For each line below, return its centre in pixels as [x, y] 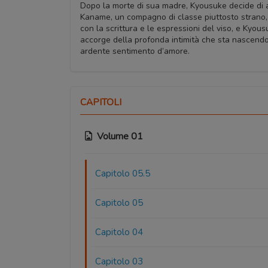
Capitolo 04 [119, 232]
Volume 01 [120, 137]
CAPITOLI [101, 102]
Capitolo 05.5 [123, 174]
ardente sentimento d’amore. [135, 51]
